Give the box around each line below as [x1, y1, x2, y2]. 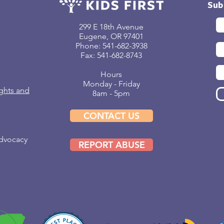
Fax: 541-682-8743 [80, 50, 142, 60]
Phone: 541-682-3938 [75, 41, 147, 51]
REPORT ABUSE [78, 139, 145, 151]
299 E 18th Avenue [79, 22, 143, 32]
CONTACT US [83, 110, 139, 122]
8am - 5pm [92, 88, 130, 98]
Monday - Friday [82, 79, 140, 89]
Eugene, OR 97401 [79, 31, 143, 41]
